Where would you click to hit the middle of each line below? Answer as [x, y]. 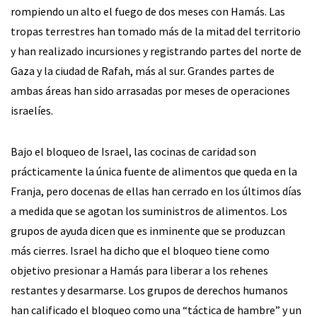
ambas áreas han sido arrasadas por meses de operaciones [150, 90]
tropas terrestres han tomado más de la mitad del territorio [156, 31]
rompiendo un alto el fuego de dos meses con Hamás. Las [148, 11]
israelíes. [32, 110]
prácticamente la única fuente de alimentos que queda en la [154, 171]
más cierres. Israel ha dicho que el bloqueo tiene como [140, 250]
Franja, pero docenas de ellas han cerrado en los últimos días [156, 191]
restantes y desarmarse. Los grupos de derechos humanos [149, 290]
